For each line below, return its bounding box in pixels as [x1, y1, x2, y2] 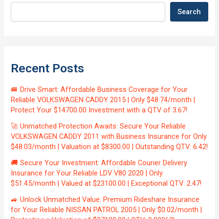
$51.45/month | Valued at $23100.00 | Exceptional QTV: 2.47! [11, 179, 202, 188]
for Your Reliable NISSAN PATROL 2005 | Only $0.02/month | [11, 205, 202, 215]
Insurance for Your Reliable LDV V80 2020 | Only [11, 169, 163, 178]
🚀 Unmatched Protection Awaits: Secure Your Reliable [11, 122, 186, 131]
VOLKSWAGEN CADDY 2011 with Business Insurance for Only [11, 132, 207, 141]
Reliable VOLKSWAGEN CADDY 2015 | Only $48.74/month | [11, 95, 196, 105]
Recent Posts [11, 61, 85, 75]
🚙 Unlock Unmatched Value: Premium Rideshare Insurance [11, 195, 200, 204]
